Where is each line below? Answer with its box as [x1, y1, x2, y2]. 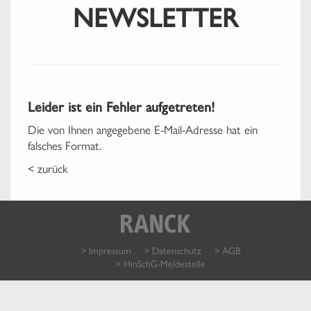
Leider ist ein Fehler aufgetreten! [28, 99, 215, 116]
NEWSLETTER [73, 2, 238, 35]
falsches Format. [28, 137, 101, 154]
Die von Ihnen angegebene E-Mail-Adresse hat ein [28, 121, 258, 138]
